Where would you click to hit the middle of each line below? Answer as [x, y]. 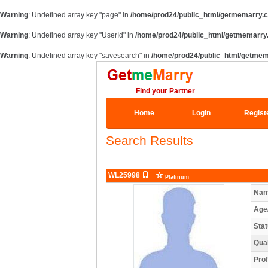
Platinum [176, 177]
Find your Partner [165, 91]
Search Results [150, 140]
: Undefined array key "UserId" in [82, 35]
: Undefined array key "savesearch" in [90, 56]
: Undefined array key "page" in [79, 15]
